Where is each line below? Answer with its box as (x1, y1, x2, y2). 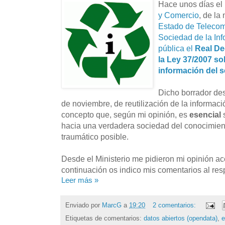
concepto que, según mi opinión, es (61, 109, 189, 119)
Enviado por (65, 201, 102, 209)
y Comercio (158, 10, 199, 20)
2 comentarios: (152, 201, 198, 209)
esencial (189, 109, 223, 119)
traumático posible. (61, 132, 129, 141)
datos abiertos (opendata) (144, 214, 217, 222)
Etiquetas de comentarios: (65, 214, 144, 222)
